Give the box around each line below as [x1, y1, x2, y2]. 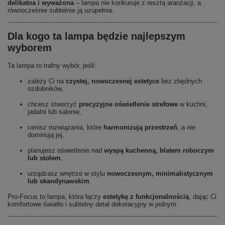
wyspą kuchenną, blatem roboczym [104, 147, 214, 154]
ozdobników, [28, 85, 63, 92]
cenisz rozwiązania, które [28, 124, 103, 131]
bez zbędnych [159, 77, 202, 85]
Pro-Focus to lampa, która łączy [8, 193, 103, 200]
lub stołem [28, 154, 61, 162]
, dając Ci [189, 193, 216, 200]
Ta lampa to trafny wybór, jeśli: [8, 62, 96, 69]
